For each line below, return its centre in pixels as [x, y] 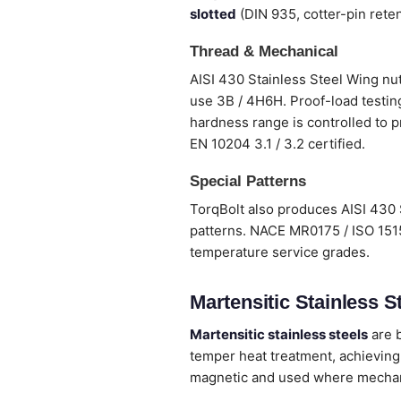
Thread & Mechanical [264, 51]
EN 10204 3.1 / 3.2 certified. [277, 144]
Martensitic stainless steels [279, 334]
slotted [213, 14]
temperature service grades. [280, 252]
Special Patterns [248, 181]
